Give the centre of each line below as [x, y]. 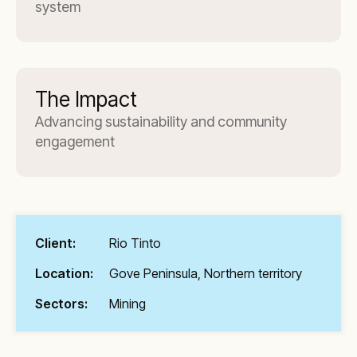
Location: [64, 273]
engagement [75, 141]
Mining [127, 304]
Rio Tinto [135, 243]
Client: [55, 243]
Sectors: [61, 304]
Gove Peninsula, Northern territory [206, 273]
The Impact [86, 99]
